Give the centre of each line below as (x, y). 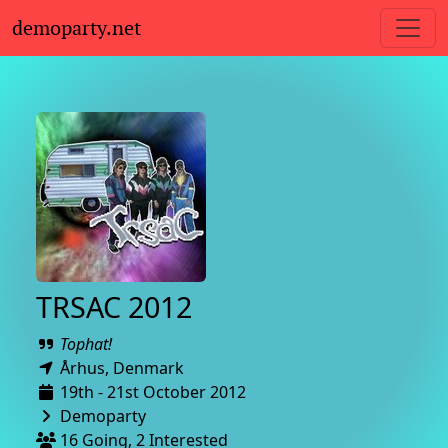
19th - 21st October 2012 (153, 392)
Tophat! (86, 344)
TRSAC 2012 (114, 306)
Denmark (150, 368)
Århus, (84, 368)
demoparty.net (76, 28)
